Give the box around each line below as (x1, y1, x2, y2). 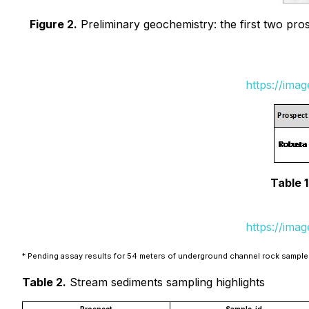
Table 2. (22, 275, 66, 289)
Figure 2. (30, 17, 77, 31)
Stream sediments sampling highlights (66, 275, 265, 289)
